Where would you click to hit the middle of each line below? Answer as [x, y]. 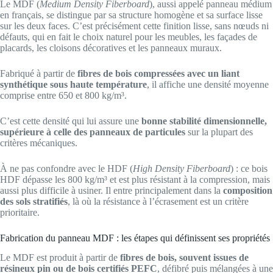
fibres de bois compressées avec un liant [158, 73]
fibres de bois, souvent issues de [184, 258]
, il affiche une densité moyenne [208, 84]
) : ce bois [249, 168]
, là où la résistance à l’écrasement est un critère [158, 201]
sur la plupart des [219, 132]
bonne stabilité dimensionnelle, [204, 121]
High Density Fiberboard [182, 168]
